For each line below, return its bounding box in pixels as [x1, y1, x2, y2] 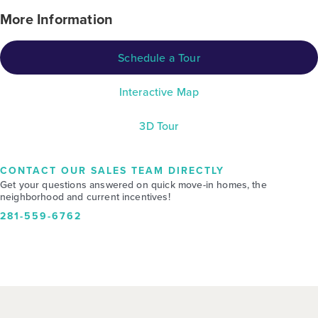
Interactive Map [119, 84, 199, 99]
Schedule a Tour [118, 50, 200, 65]
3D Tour [139, 118, 179, 133]
